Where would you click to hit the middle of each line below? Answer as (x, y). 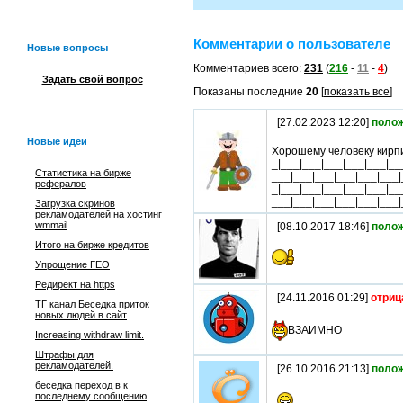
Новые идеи (57, 141)
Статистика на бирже (83, 173)
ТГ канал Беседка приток (92, 304)
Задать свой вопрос (92, 79)
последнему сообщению (91, 396)
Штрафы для (64, 354)
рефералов (61, 184)
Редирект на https (75, 284)
